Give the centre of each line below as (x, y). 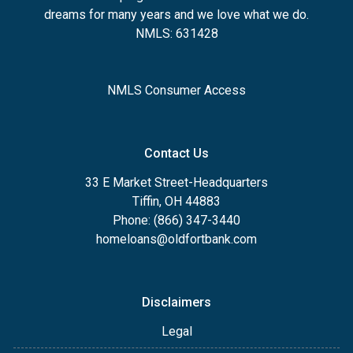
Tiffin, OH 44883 (176, 201)
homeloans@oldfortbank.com (176, 239)
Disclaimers (176, 302)
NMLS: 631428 (176, 33)
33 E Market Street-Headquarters (176, 182)
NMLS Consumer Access (176, 90)
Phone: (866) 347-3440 (176, 220)
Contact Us (176, 153)
